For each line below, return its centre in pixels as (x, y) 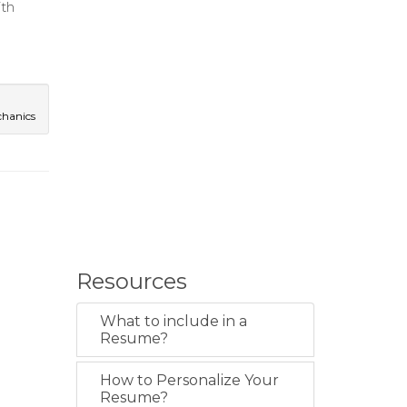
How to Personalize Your (189, 380)
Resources (131, 281)
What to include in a (173, 321)
